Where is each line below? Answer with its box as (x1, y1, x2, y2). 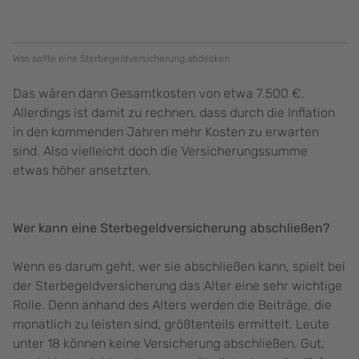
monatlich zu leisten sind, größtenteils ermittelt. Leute (13, 317, 329, 333)
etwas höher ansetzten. (13, 163, 154, 179)
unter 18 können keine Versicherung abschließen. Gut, (13, 336, 325, 352)
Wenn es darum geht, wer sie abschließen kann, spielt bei (13, 259, 345, 275)
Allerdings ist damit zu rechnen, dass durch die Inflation (13, 105, 335, 121)
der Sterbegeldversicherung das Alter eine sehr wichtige (13, 278, 342, 294)
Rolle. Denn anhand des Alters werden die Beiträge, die (13, 297, 332, 313)
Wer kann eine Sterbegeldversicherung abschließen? (13, 220, 330, 236)
